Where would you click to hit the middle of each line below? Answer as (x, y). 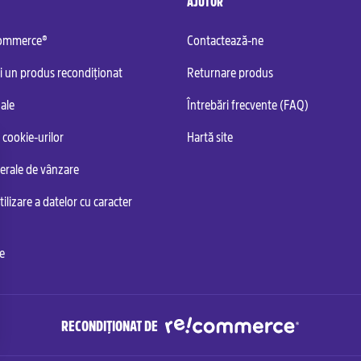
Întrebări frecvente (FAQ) (248, 104)
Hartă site (210, 136)
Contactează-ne (225, 39)
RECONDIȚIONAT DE (110, 325)
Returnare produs (230, 72)
